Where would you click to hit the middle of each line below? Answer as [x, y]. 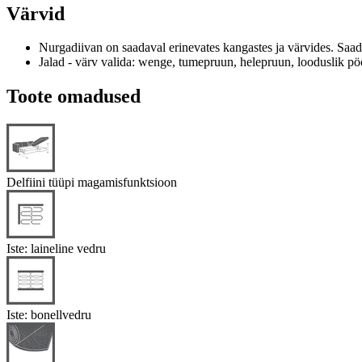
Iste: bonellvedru [49, 315]
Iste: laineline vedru [56, 249]
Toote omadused [74, 97]
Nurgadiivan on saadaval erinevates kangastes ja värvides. [188, 48]
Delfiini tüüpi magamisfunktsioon [92, 183]
